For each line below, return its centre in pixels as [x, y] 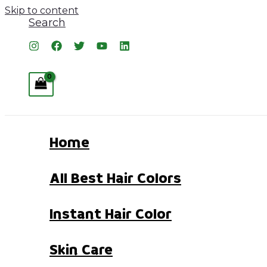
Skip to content [42, 10]
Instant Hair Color [111, 215]
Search [47, 23]
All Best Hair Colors [115, 179]
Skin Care [81, 250]
